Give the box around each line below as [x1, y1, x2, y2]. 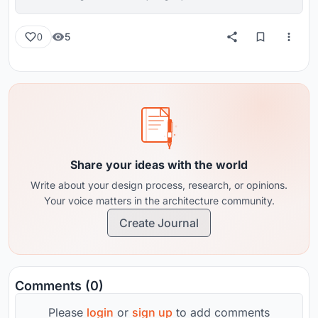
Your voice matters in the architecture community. [43, 194, 275, 207]
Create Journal [119, 215, 199, 230]
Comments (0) [15, 278, 104, 293]
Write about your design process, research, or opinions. [31, 178, 287, 191]
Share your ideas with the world [70, 157, 248, 172]
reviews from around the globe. [58, 2, 183, 13]
